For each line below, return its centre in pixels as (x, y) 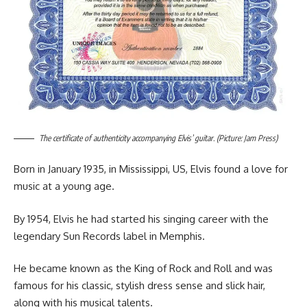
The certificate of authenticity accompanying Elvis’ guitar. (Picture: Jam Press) (158, 138)
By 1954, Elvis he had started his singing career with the (141, 219)
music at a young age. (64, 186)
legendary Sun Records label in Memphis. (109, 236)
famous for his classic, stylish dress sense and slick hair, (139, 286)
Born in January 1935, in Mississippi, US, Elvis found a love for (151, 169)
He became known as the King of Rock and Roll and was (143, 269)
